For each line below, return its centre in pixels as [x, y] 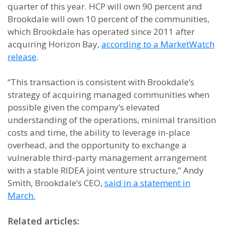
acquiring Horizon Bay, [54, 44]
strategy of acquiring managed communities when [108, 95]
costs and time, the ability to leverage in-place [99, 132]
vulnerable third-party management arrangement [107, 158]
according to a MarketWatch [158, 44]
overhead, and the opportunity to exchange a [97, 145]
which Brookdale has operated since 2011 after [101, 32]
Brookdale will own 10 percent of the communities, [108, 19]
